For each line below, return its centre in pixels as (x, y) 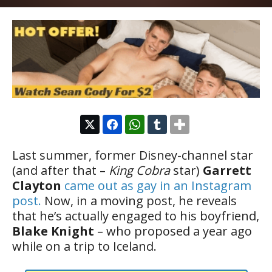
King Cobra (139, 170)
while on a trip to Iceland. (84, 246)
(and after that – (60, 170)
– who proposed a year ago (173, 231)
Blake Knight (53, 231)
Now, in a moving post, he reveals (139, 200)
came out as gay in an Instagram (158, 185)
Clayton (37, 185)
